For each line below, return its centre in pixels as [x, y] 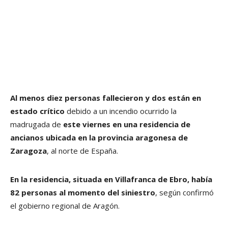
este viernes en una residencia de [126, 124]
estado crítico [37, 111]
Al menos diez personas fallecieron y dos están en [106, 98]
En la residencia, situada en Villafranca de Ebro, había [111, 179]
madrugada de [36, 124]
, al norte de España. [82, 151]
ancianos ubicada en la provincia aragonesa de [99, 138]
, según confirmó [184, 193]
